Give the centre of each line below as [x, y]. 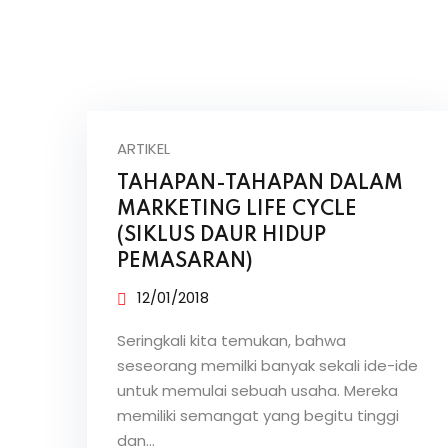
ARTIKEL [143, 148]
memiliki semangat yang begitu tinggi [258, 415]
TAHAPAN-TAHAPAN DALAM [260, 184]
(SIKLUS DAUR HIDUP [221, 236]
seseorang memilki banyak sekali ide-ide [267, 365]
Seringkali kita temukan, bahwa [231, 340]
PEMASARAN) [185, 262]
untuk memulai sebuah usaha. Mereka [257, 390]
